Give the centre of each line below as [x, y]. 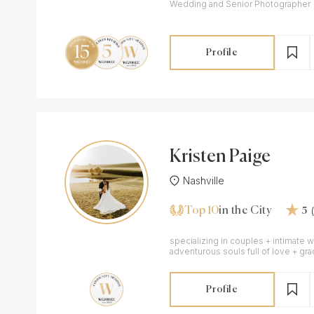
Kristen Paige [220, 157]
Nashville [204, 180]
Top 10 [202, 211]
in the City [245, 211]
